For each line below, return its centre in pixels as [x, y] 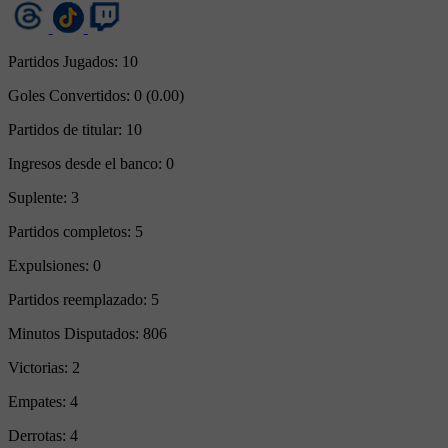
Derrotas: [39, 435]
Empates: [39, 401]
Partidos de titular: [67, 129]
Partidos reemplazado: [79, 299]
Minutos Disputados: [75, 333]
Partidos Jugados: [65, 61]
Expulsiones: [50, 265]
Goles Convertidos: [71, 95]
